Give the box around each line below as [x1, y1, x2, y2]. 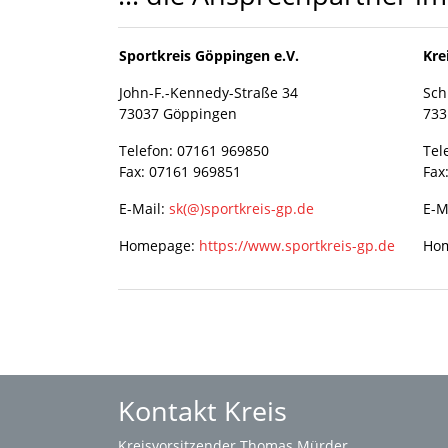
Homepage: [119, 235, 199, 255]
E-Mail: [119, 198, 169, 218]
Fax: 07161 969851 [119, 161, 241, 181]
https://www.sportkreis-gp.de [199, 235, 395, 255]
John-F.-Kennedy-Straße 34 [119, 82, 298, 102]
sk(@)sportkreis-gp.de [169, 198, 314, 218]
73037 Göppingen [119, 103, 237, 123]
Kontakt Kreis [118, 392, 287, 429]
